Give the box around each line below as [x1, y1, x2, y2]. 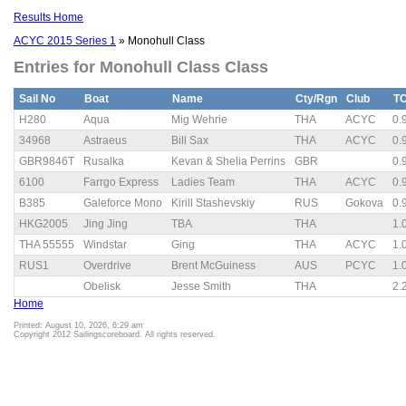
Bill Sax [171, 134, 208, 148]
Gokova [345, 197, 383, 210]
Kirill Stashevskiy [171, 197, 255, 210]
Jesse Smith [171, 280, 231, 294]
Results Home [14, 11, 83, 24]
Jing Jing [83, 217, 128, 231]
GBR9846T [19, 155, 74, 169]
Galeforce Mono [83, 197, 162, 210]
